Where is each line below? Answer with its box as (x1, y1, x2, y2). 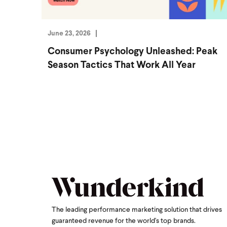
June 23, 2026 (48, 29, 91, 37)
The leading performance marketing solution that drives (52, 206, 222, 214)
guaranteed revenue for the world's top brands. (52, 217, 196, 225)
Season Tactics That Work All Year (48, 60, 196, 70)
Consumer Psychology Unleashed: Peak (48, 47, 217, 57)
